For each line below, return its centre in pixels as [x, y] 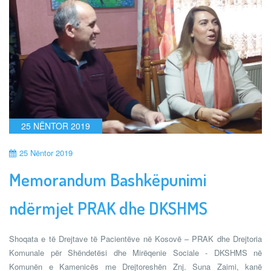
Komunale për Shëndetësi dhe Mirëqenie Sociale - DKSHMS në [135, 253]
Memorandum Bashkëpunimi [108, 180]
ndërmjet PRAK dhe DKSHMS [108, 208]
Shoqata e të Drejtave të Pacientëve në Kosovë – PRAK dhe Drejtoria [135, 239]
